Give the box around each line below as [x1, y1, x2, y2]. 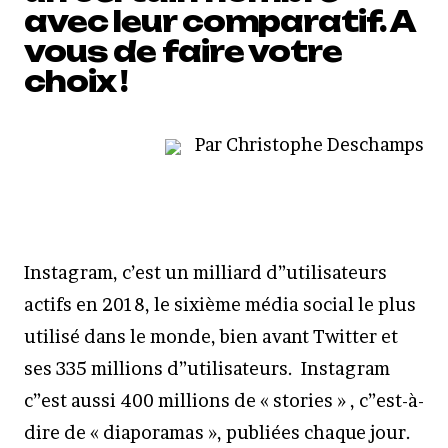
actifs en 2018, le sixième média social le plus [24, 294, 416, 315]
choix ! [24, 64, 129, 99]
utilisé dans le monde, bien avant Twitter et [24, 326, 398, 347]
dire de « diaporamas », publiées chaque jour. [24, 422, 411, 443]
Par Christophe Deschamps [191, 134, 424, 155]
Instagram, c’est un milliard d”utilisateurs [24, 262, 387, 283]
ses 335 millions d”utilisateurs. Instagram [24, 358, 390, 379]
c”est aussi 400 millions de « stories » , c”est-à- [24, 390, 424, 411]
